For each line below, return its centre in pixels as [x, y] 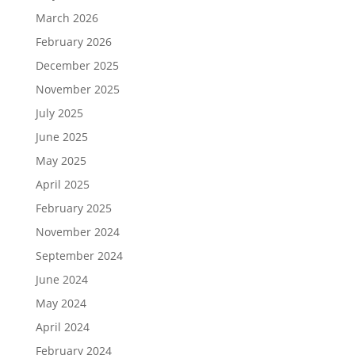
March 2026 [67, 18]
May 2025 [61, 161]
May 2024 [61, 303]
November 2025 [77, 90]
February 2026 [73, 42]
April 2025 [62, 185]
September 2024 [79, 256]
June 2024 [61, 280]
